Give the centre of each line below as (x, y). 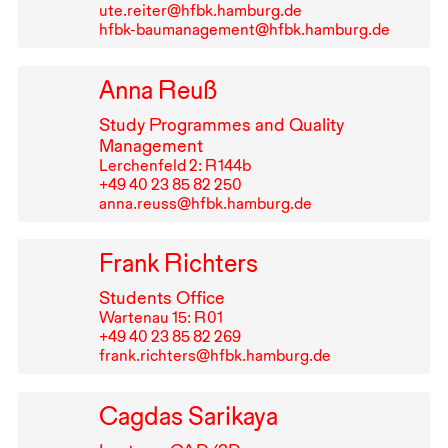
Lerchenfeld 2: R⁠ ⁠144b (174, 165)
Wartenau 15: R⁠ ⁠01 (160, 318)
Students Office (161, 298)
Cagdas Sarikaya (188, 416)
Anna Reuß (157, 89)
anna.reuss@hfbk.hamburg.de (205, 203)
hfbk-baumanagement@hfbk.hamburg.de (244, 29)
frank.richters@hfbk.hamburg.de (214, 356)
